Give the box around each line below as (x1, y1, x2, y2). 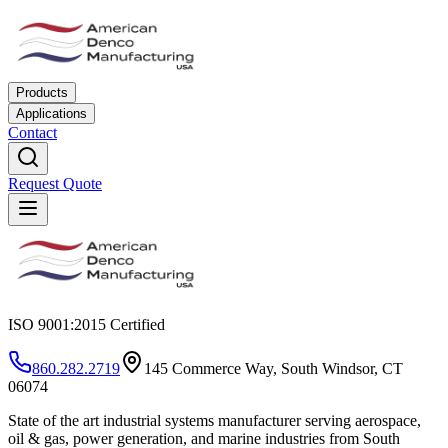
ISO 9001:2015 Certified (8, 316, 165, 333)
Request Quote (8, 175, 102, 192)
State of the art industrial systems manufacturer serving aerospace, (8, 412, 421, 429)
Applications (16, 106, 87, 121)
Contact (8, 124, 57, 141)
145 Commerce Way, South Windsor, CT (144, 360, 403, 377)
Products (16, 85, 68, 100)
